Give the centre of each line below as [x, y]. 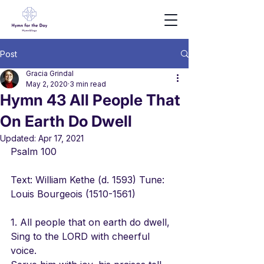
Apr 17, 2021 [61, 138]
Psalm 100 [34, 151]
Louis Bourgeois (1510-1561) [73, 194]
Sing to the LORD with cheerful [82, 236]
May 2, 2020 [47, 84]
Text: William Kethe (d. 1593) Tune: [89, 180]
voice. [24, 250]
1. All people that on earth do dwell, [90, 222]
